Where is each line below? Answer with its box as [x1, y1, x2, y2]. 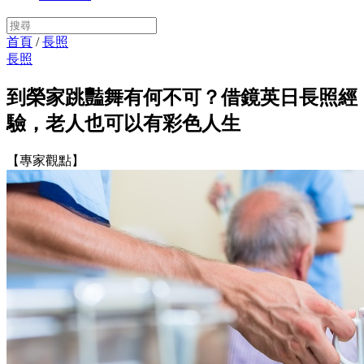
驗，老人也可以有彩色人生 [6, 112, 240, 134]
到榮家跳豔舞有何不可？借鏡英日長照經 [6, 86, 357, 108]
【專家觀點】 [6, 153, 84, 167]
